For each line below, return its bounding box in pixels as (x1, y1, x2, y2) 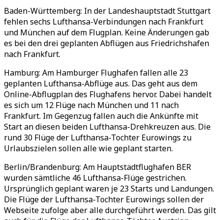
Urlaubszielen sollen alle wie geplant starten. (4, 143, 173, 154)
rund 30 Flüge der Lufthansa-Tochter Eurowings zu (4, 132, 192, 143)
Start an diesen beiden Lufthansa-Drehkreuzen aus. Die (4, 121, 211, 132)
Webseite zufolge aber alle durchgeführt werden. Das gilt (4, 205, 216, 216)
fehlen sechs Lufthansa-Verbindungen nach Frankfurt (4, 16, 203, 27)
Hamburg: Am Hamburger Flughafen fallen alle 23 (4, 67, 188, 78)
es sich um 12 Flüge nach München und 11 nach (4, 100, 179, 110)
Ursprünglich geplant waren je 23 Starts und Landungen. (4, 183, 214, 194)
